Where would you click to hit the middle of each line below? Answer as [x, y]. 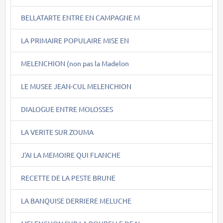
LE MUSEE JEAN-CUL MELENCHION [76, 86]
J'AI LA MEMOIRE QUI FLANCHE [71, 155]
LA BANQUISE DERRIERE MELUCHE [76, 200]
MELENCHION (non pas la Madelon [75, 63]
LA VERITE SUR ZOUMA [57, 132]
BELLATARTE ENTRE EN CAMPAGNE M [80, 17]
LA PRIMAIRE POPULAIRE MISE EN [75, 40]
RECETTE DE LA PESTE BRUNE [68, 177]
